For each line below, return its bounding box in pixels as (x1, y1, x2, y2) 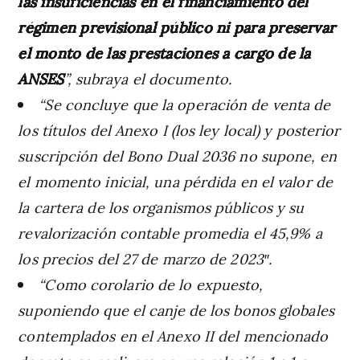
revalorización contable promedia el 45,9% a (18, 222, 322, 243)
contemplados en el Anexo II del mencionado (18, 325, 329, 346)
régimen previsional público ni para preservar (18, 16, 336, 37)
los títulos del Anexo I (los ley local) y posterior (18, 119, 341, 140)
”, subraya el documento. (63, 67, 231, 88)
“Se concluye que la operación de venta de (39, 93, 331, 114)
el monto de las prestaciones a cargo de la (18, 42, 311, 63)
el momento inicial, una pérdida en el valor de (18, 170, 333, 191)
